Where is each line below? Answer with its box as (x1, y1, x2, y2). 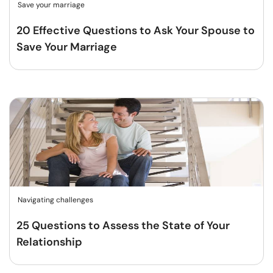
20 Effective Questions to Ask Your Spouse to (16, 23, 255, 38)
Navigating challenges (18, 195, 93, 205)
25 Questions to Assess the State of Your (16, 218, 230, 233)
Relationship (16, 235, 82, 249)
